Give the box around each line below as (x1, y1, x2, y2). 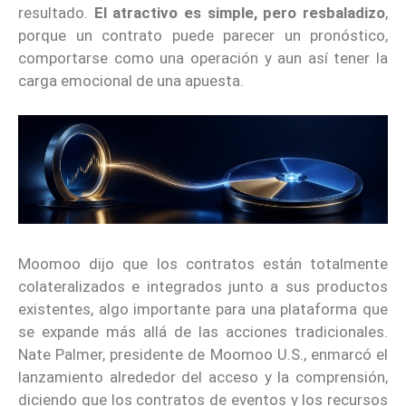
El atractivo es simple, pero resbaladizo (93, 3, 386, 22)
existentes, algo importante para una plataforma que (18, 300, 388, 319)
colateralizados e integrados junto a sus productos (18, 277, 388, 296)
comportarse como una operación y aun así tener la (18, 48, 388, 67)
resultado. (18, 3, 94, 22)
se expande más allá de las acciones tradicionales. (18, 323, 388, 342)
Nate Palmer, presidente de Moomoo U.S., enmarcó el (18, 345, 388, 364)
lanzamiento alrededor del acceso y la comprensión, (18, 368, 388, 387)
